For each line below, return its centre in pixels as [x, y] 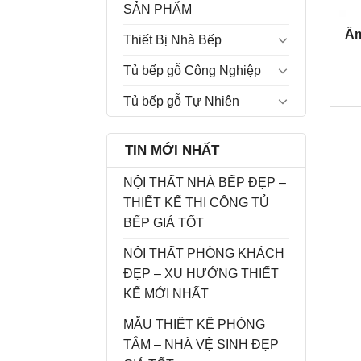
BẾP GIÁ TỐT [164, 222]
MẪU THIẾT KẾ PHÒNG [194, 324]
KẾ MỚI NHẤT [166, 293]
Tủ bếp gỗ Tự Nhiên [181, 101]
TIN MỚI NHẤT [172, 150]
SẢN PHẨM [158, 9]
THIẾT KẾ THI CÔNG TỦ [196, 202]
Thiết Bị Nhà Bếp [172, 39]
